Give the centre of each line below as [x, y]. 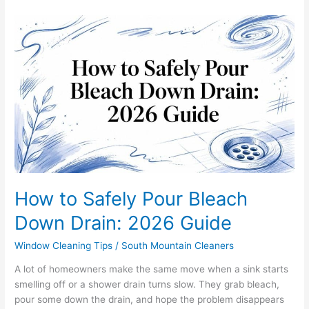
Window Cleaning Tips [64, 245]
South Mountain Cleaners [178, 245]
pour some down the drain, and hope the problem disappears [150, 300]
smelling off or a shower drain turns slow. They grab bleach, [147, 285]
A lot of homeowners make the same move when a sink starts [152, 269]
